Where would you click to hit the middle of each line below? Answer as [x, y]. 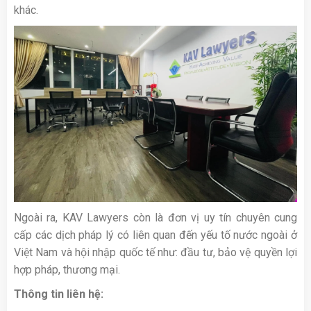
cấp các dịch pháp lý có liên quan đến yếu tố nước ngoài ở [155, 235]
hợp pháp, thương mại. [67, 269]
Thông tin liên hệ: [59, 294]
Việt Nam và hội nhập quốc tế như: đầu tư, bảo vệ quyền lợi [155, 252]
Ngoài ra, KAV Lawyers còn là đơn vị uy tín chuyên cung [155, 217]
